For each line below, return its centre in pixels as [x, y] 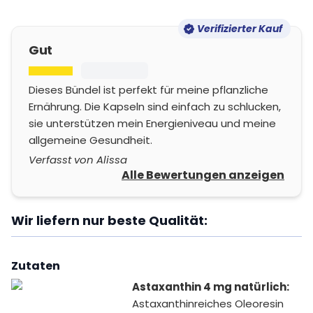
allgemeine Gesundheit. [90, 140]
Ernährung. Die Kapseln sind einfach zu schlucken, [155, 107]
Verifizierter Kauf [239, 29]
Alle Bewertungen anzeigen [203, 175]
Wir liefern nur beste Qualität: [109, 221]
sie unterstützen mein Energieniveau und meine [152, 124]
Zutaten [36, 266]
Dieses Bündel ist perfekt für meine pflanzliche [148, 90]
